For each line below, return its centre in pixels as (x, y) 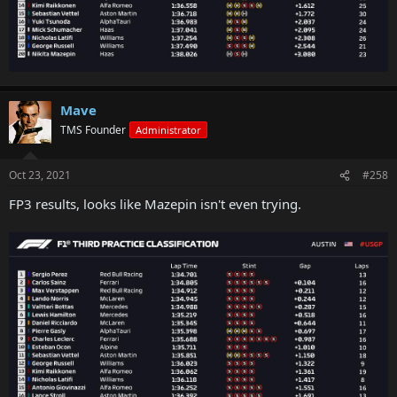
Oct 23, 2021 (40, 175)
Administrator (168, 129)
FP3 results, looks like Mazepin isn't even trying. (155, 204)
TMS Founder (93, 129)
